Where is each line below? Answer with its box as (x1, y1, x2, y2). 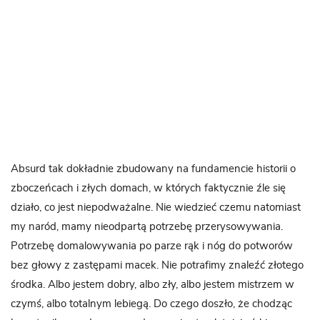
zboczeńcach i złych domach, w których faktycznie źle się (11, 183, 286, 194)
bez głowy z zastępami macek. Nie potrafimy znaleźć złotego (11, 260, 304, 271)
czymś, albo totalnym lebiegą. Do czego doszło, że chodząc (11, 299, 292, 309)
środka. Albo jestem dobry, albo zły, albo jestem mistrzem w (11, 279, 294, 290)
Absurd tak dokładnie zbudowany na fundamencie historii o (11, 164, 296, 174)
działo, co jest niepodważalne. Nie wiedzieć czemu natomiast (11, 202, 301, 213)
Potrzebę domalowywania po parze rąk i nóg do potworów (11, 241, 293, 251)
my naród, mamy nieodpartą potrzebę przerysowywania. (11, 221, 283, 232)
